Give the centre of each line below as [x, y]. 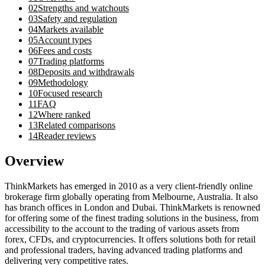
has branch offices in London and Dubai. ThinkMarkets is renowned [132, 207]
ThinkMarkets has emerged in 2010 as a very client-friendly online [129, 186]
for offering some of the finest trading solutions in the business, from [132, 218]
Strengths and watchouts [83, 8]
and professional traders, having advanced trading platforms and [124, 250]
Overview [34, 161]
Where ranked [64, 114]
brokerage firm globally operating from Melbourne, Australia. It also [131, 196]
